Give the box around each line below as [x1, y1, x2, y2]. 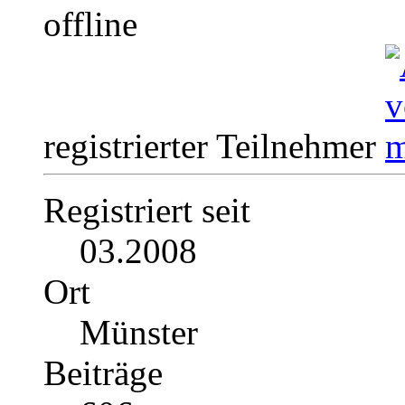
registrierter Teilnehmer [43, 127, 385, 166]
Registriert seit [43, 191, 250, 231]
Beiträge [43, 353, 163, 393]
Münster [80, 313, 198, 353]
